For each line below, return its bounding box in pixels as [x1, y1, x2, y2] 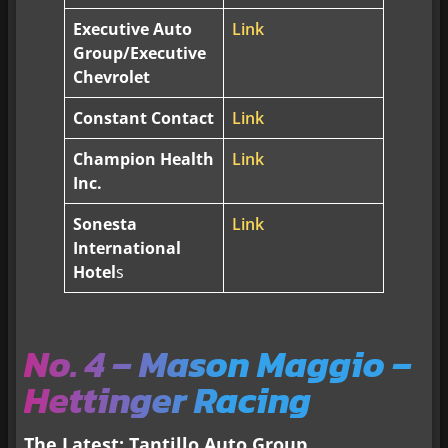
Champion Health [73, 147, 215, 170]
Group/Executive [73, 41, 207, 64]
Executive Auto [73, 17, 193, 40]
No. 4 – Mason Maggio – [24, 336, 412, 391]
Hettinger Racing [24, 372, 311, 427]
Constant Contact [73, 106, 215, 129]
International [73, 236, 182, 259]
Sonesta [73, 212, 138, 235]
